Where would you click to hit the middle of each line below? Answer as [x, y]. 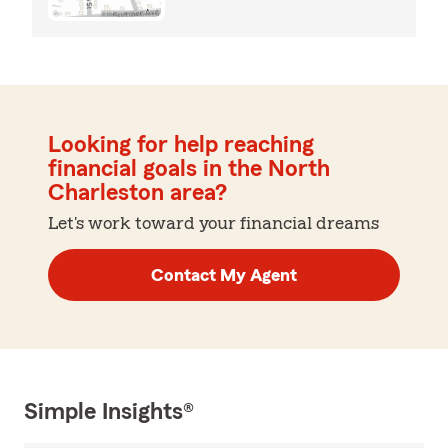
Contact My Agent [224, 275]
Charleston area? [137, 193]
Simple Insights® [109, 412]
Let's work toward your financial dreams [213, 223]
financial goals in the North [189, 169]
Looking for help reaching [181, 145]
